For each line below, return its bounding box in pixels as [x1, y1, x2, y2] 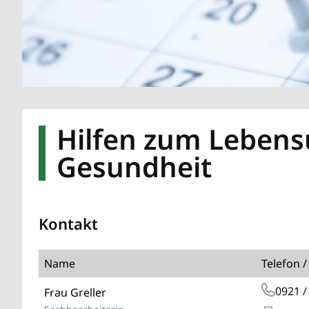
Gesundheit [57, 147, 212, 186]
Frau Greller [44, 284, 106, 300]
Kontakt [39, 212, 98, 234]
